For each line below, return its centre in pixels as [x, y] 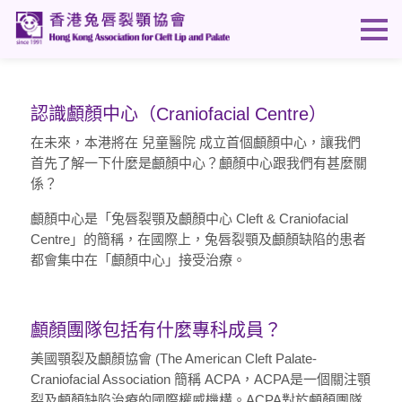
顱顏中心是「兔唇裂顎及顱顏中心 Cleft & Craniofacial [189, 219]
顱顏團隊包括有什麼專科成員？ [156, 331]
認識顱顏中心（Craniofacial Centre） [178, 114]
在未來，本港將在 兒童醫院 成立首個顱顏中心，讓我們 [195, 143]
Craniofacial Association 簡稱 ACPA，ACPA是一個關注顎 [200, 380]
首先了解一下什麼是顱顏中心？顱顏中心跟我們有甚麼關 [198, 163]
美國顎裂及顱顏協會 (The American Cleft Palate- [173, 359]
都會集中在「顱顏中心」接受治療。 [138, 260]
